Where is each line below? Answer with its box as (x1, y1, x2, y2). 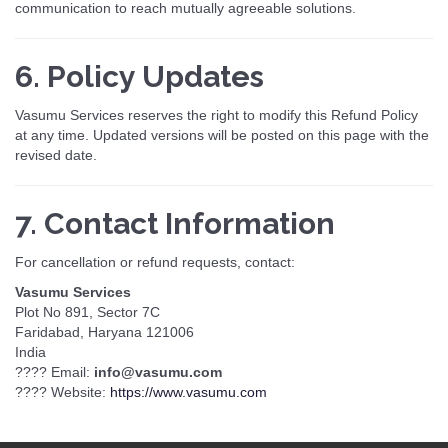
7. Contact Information (15, 206, 335, 241)
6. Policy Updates (15, 59, 264, 94)
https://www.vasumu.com (110, 384, 267, 400)
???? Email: (15, 364, 94, 380)
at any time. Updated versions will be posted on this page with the (15, 127, 429, 143)
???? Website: (15, 384, 110, 400)
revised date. (15, 147, 97, 163)
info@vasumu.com (94, 364, 222, 380)
